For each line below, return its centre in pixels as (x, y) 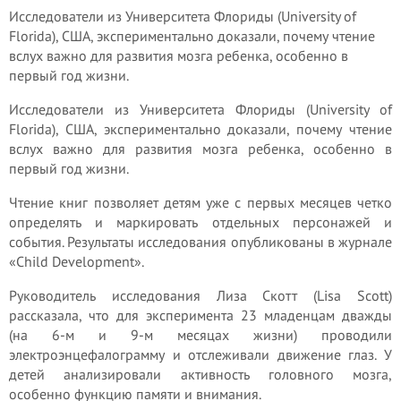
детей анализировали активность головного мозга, (200, 375)
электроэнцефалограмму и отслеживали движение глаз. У (200, 355)
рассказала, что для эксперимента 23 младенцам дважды (200, 316)
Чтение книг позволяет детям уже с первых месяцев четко (200, 203)
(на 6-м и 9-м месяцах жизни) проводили (200, 335)
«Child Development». (77, 262)
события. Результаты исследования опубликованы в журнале (200, 242)
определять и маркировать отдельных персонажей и (200, 222)
